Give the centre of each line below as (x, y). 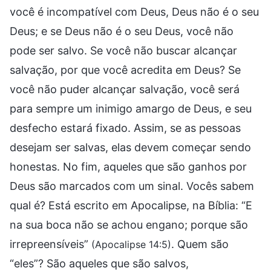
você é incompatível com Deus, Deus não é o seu (134, 11)
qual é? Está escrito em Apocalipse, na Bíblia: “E (131, 205)
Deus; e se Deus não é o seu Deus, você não (122, 31)
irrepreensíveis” (51, 244)
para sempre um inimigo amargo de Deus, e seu (131, 108)
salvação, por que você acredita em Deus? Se (125, 70)
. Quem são (200, 244)
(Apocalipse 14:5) (131, 244)
